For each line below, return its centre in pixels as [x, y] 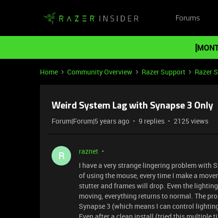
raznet [89, 151]
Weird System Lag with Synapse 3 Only [132, 106]
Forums [188, 18]
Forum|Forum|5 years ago [91, 121]
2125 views [191, 121]
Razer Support [163, 72]
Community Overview [100, 72]
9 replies [152, 121]
